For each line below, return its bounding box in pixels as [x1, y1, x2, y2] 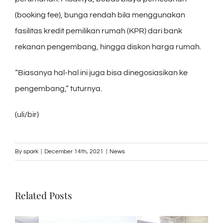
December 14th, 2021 [44, 148, 104, 155]
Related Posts [15, 188, 72, 202]
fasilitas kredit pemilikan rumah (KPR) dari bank [15, 26, 182, 35]
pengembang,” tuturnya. [15, 84, 102, 93]
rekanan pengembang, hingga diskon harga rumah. [15, 42, 201, 51]
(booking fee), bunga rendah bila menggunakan [15, 10, 185, 19]
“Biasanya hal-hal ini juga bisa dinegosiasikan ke [15, 68, 188, 77]
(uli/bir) [15, 110, 39, 118]
